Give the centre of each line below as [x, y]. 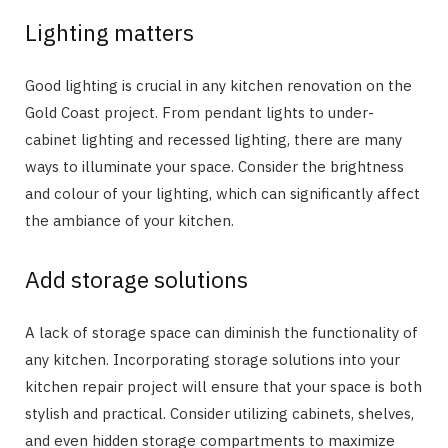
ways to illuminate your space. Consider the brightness [214, 167]
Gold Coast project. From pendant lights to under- [199, 113]
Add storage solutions [136, 278]
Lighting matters [109, 32]
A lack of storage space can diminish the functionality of [221, 332]
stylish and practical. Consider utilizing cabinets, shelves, [219, 413]
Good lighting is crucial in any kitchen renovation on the [218, 86]
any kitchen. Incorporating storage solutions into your [212, 359]
